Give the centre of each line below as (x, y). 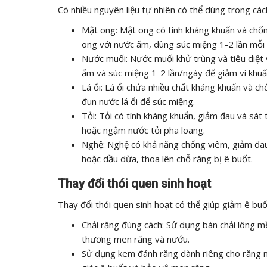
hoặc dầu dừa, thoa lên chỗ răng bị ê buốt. (167, 159)
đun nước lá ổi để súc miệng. (138, 101)
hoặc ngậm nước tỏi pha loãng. (143, 130)
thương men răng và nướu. (136, 239)
